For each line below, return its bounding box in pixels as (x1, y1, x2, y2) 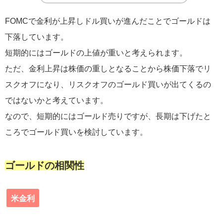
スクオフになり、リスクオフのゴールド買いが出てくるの (5, 80, 211, 88)
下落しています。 (5, 32, 68, 41)
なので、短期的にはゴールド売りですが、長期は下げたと (5, 111, 211, 120)
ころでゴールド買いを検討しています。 (5, 127, 148, 136)
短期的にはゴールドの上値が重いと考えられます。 (5, 48, 187, 56)
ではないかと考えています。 (5, 96, 108, 104)
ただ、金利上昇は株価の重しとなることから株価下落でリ (5, 64, 211, 72)
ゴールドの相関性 (5, 160, 84, 170)
